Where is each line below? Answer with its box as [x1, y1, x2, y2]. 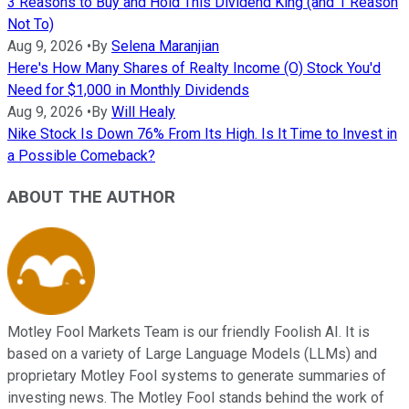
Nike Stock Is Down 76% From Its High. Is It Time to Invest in [7, 125, 397, 143]
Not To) [7, 16, 54, 34]
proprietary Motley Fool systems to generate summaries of [7, 366, 386, 384]
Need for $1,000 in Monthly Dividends [7, 81, 249, 100]
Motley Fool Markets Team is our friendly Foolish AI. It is [7, 322, 370, 341]
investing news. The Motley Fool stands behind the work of [7, 388, 384, 406]
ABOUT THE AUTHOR [7, 187, 175, 208]
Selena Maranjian [111, 37, 219, 56]
